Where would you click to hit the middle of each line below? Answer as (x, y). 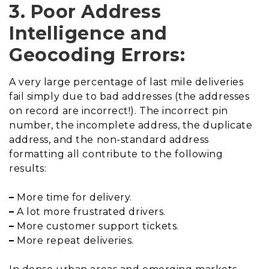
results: (28, 168)
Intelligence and (88, 33)
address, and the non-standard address (109, 139)
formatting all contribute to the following (116, 154)
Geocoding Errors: (97, 55)
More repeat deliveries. (74, 240)
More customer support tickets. (96, 226)
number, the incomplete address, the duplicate (131, 125)
